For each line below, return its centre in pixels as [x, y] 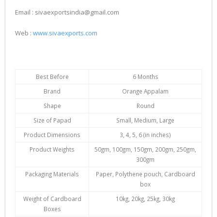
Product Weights [52, 149]
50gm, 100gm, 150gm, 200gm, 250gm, [145, 149]
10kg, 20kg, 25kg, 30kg [145, 199]
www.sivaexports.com [65, 33]
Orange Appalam [145, 91]
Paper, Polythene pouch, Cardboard [145, 174]
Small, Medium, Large [145, 120]
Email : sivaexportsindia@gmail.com [67, 12]
